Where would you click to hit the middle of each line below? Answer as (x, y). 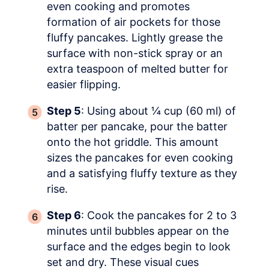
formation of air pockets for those (134, 22)
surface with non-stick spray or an (135, 53)
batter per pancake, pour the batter (137, 127)
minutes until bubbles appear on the (138, 231)
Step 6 (64, 216)
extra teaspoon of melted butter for (138, 69)
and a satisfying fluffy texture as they (142, 174)
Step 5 (64, 111)
